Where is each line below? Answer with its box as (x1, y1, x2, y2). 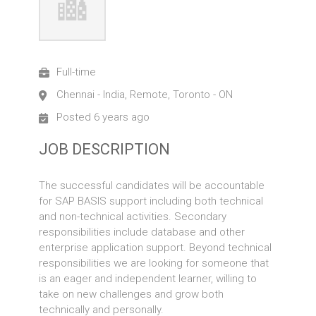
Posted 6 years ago (56, 111, 150, 123)
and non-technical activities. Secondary (39, 210, 227, 223)
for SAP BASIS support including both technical (39, 195, 264, 207)
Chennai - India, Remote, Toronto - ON (56, 88, 233, 101)
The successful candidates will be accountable (39, 179, 265, 192)
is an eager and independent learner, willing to (39, 272, 257, 285)
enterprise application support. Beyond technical (39, 241, 272, 254)
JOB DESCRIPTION (39, 140, 171, 158)
